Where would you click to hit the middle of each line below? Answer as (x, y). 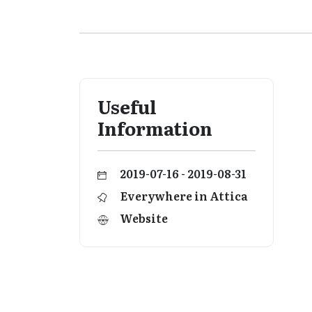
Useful (127, 106)
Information (155, 128)
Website (144, 218)
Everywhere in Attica (184, 196)
